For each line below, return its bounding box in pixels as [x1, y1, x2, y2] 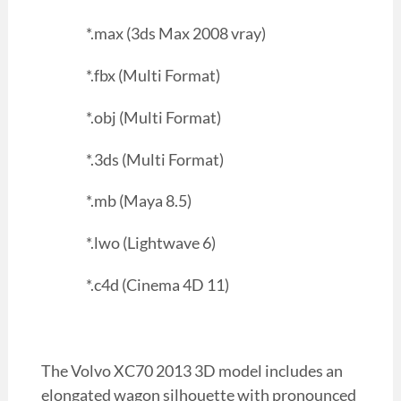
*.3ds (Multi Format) [85, 149, 224, 169]
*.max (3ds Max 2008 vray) [85, 22, 266, 43]
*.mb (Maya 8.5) [85, 191, 192, 211]
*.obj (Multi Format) [85, 107, 221, 127]
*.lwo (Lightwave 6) [85, 233, 216, 253]
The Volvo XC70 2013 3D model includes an [40, 361, 343, 381]
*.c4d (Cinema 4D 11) [85, 275, 229, 295]
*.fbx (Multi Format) [85, 64, 220, 85]
